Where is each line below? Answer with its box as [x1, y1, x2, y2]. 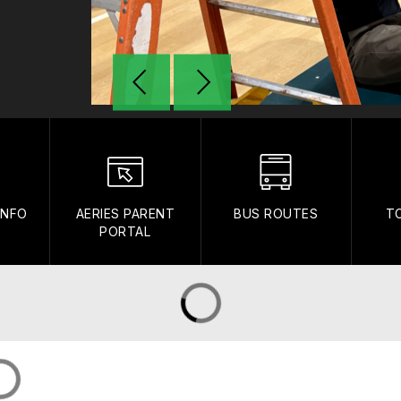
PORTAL [99, 223, 151, 239]
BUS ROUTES [234, 205, 319, 221]
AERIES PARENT [75, 205, 175, 221]
